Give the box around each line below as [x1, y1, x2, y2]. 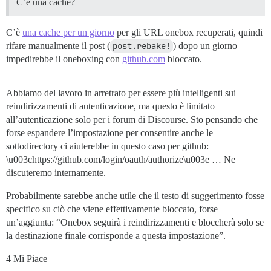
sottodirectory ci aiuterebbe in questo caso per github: [6, 141, 209, 152]
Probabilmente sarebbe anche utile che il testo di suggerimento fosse [6, 191, 264, 201]
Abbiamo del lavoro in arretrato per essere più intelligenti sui [6, 88, 236, 99]
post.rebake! [113, 41, 171, 52]
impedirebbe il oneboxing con [6, 54, 122, 65]
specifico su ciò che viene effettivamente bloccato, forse [6, 204, 218, 215]
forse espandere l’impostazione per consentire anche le [6, 128, 213, 139]
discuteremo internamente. [6, 168, 106, 178]
